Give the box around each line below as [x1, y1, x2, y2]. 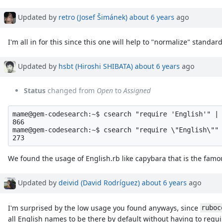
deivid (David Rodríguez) [58, 177, 140, 187]
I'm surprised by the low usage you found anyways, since [8, 203, 201, 213]
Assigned [123, 86, 151, 96]
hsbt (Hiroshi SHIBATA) [58, 61, 133, 71]
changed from [46, 86, 97, 96]
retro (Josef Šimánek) [58, 12, 127, 22]
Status [24, 86, 46, 96]
